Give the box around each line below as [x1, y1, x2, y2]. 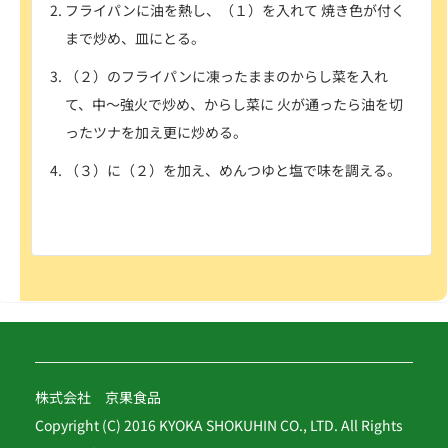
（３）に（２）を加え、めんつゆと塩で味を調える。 [65, 159, 401, 180]
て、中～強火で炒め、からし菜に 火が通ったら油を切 [65, 93, 403, 114]
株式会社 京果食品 [35, 386, 189, 407]
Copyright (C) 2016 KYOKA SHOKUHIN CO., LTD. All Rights [35, 414, 403, 435]
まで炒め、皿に [65, 27, 163, 48]
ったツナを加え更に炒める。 [65, 121, 247, 142]
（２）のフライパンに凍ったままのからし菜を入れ [65, 65, 388, 86]
